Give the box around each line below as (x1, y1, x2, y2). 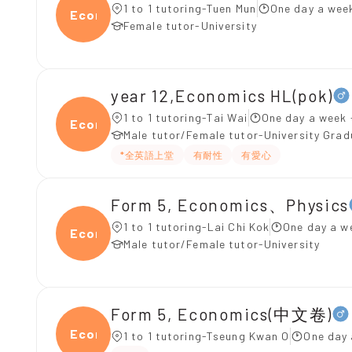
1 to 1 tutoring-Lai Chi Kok (123, 220, 270, 233)
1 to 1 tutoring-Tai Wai (123, 111, 248, 124)
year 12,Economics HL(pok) (111, 85, 333, 105)
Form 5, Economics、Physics (111, 194, 349, 214)
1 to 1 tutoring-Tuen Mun (123, 2, 257, 15)
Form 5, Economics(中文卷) (111, 303, 332, 324)
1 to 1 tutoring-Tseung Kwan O (123, 329, 291, 343)
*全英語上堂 (120, 149, 174, 160)
